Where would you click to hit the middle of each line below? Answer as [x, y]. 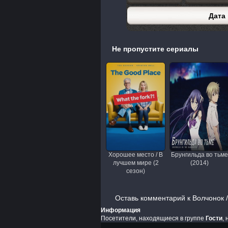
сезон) [136, 171]
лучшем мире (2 [136, 163]
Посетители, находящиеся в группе [153, 218]
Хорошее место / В [136, 154]
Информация [121, 210]
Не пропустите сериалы [155, 49]
